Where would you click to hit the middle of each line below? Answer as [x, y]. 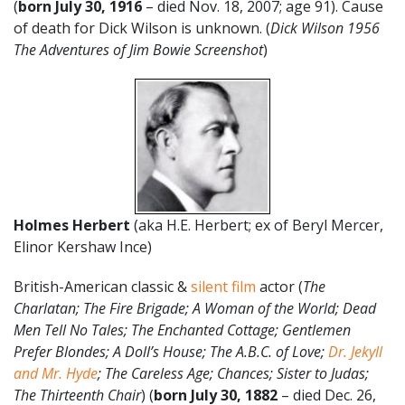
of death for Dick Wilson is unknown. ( [142, 28]
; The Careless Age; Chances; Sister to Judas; [233, 373]
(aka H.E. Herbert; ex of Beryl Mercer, [259, 225]
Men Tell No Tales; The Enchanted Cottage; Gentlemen [182, 330]
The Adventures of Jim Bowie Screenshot [138, 49]
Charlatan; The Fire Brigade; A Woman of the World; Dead [195, 308]
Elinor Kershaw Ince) [83, 246]
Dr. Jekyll [355, 351]
